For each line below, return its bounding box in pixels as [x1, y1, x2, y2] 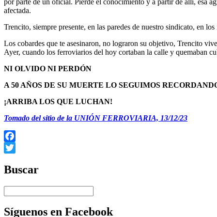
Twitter [4, 155, 26, 163]
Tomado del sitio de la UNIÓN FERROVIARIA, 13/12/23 [4, 113, 187, 122]
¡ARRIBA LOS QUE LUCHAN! [4, 97, 112, 106]
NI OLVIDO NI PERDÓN [4, 64, 92, 73]
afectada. [4, 6, 31, 15]
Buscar [4, 163, 39, 176]
